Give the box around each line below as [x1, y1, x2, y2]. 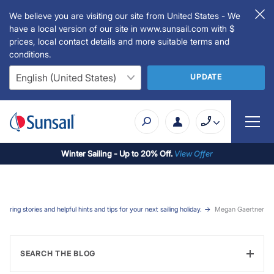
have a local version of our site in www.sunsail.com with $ [9, 23, 235, 34]
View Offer [174, 148, 213, 158]
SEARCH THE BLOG [20, 249, 96, 258]
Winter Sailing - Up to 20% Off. [61, 148, 174, 158]
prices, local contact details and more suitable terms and [9, 36, 229, 46]
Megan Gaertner [214, 204, 264, 213]
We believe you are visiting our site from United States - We [9, 10, 240, 21]
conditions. [9, 49, 51, 59]
